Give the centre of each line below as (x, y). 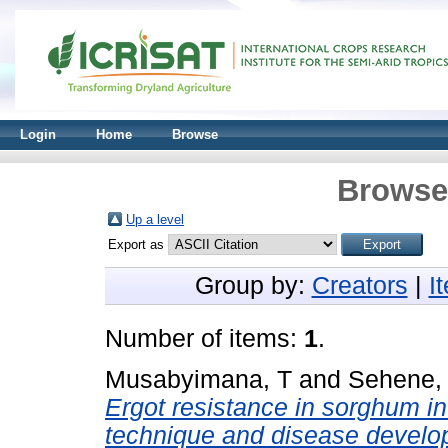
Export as (138, 244)
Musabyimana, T (198, 379)
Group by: (253, 285)
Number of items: (204, 338)
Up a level (155, 219)
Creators (359, 285)
